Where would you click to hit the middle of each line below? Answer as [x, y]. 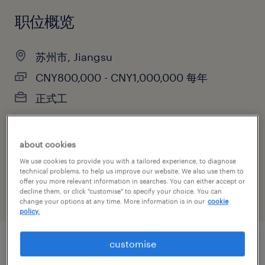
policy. [30, 211]
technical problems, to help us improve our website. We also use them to [132, 171]
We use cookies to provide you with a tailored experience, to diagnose [128, 161]
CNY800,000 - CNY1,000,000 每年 [122, 77]
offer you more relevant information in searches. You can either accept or [132, 181]
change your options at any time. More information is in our [112, 201]
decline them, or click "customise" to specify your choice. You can [121, 191]
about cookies [48, 144]
